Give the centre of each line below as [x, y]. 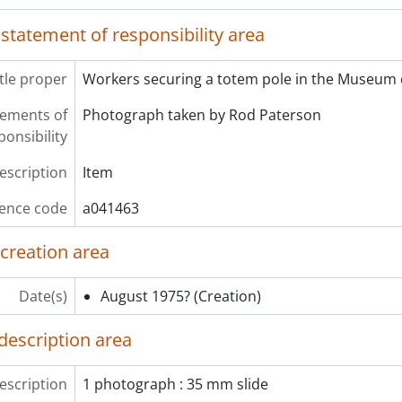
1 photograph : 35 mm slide [175, 384]
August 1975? [145, 296]
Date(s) [43, 296]
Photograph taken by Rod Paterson [201, 115]
